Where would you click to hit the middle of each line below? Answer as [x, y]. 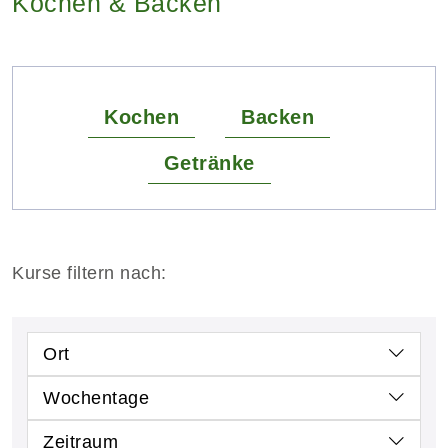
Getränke [209, 162]
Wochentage [96, 397]
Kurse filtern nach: [89, 272]
